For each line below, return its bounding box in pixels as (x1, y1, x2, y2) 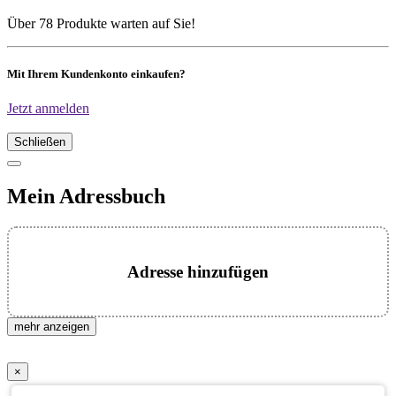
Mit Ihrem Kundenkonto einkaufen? (7, 67, 186, 81)
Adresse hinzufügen (127, 262, 269, 281)
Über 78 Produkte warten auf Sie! (7, 15, 195, 31)
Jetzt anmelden (7, 101, 89, 117)
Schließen (14, 135, 65, 149)
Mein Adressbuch (7, 185, 165, 209)
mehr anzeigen (14, 320, 89, 334)
